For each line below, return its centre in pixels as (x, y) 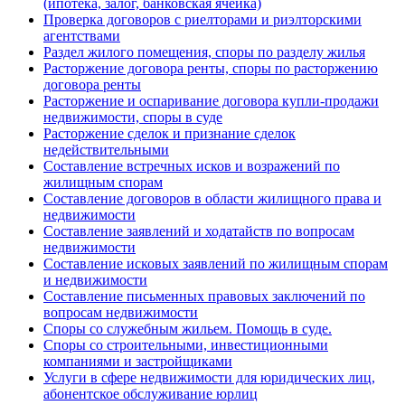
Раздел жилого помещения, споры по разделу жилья (204, 52)
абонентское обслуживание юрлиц (151, 394)
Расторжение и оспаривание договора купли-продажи (211, 101)
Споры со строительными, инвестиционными (186, 345)
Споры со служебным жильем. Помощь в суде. (188, 329)
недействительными (106, 150)
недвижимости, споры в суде (133, 117)
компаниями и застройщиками (138, 361)
